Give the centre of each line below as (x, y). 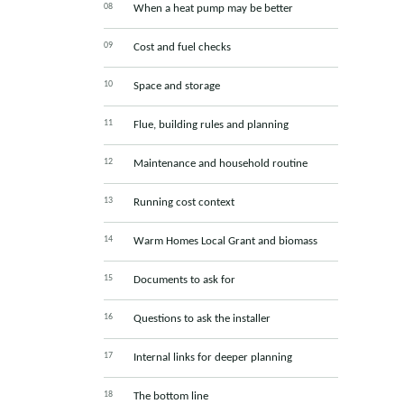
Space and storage (176, 87)
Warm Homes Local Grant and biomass (225, 242)
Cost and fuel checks (182, 48)
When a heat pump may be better (213, 9)
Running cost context (184, 203)
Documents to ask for (184, 280)
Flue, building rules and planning (211, 125)
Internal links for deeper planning (212, 358)
